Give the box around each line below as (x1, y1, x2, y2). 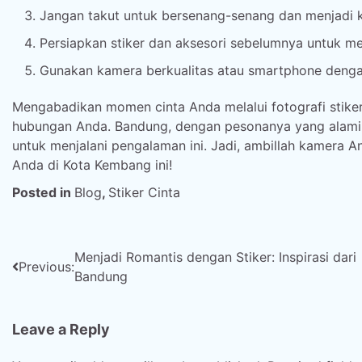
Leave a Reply (12, 321, 110, 338)
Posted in (12, 184, 74, 200)
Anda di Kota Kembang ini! (12, 157, 172, 173)
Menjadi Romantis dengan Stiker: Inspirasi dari (74, 249, 356, 265)
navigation (11, 278, 112, 301)
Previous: (19, 259, 74, 275)
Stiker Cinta (108, 184, 180, 200)
